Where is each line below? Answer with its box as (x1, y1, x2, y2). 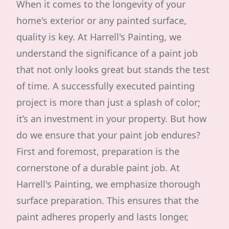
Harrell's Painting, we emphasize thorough (16, 178, 200, 190)
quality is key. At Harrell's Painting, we (16, 31, 181, 43)
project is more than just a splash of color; (16, 96, 200, 108)
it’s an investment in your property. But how (16, 112, 207, 125)
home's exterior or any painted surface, (16, 14, 187, 27)
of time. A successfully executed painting (16, 80, 195, 92)
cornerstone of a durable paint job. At (16, 162, 180, 174)
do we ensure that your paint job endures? (16, 129, 200, 141)
